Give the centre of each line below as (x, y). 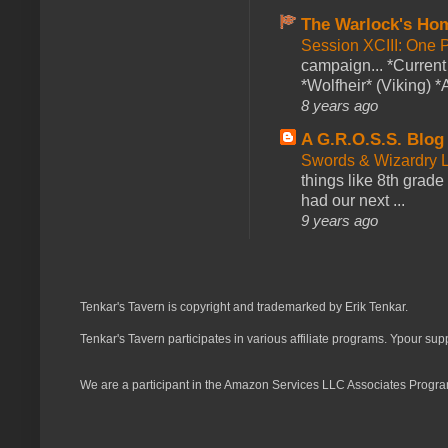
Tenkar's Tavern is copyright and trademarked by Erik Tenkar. (244, 306)
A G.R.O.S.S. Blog (372, 139)
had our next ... (353, 200)
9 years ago (339, 220)
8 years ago (339, 105)
